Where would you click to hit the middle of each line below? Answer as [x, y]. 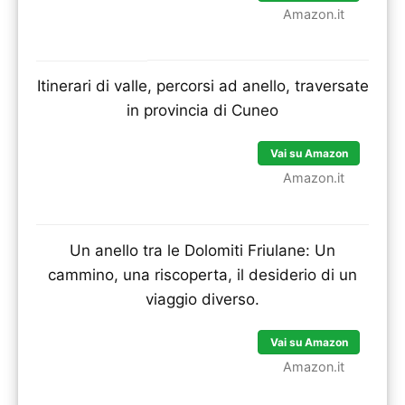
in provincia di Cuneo [202, 111]
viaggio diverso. [202, 300]
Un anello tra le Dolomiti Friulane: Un [202, 251]
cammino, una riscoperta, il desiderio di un [202, 275]
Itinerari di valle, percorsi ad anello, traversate [202, 86]
